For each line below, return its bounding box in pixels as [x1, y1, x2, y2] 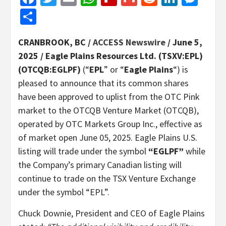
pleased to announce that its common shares [18, 77, 189, 89]
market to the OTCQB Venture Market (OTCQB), [18, 104, 199, 116]
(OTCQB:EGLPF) [18, 63, 81, 75]
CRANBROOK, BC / [18, 36, 93, 48]
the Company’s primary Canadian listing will [18, 158, 182, 171]
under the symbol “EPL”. [18, 186, 109, 198]
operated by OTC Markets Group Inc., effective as [18, 118, 202, 130]
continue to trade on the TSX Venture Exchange [18, 172, 196, 184]
